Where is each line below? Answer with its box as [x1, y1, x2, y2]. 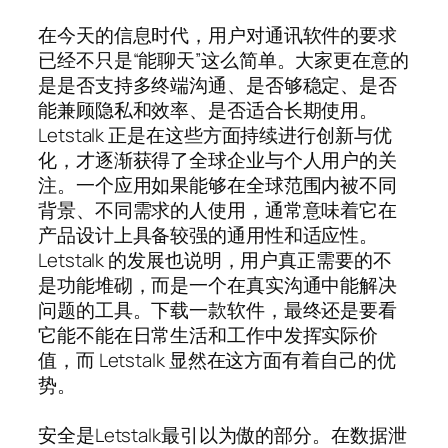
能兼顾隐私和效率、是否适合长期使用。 [38, 96, 379, 123]
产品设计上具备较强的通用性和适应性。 [38, 221, 379, 248]
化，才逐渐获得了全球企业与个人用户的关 [38, 146, 398, 173]
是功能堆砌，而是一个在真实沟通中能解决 [38, 271, 398, 298]
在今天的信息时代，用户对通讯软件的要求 [38, 21, 398, 48]
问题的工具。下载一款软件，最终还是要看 [38, 296, 398, 323]
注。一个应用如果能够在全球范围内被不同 [38, 171, 398, 198]
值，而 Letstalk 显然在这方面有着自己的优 [38, 346, 396, 373]
